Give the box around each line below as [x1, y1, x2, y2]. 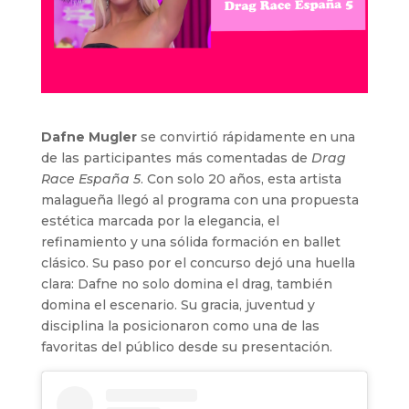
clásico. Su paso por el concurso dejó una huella [40, 254, 355, 271]
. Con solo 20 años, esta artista [140, 170, 341, 187]
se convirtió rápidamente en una [136, 128, 355, 145]
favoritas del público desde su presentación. [40, 338, 332, 355]
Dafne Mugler [40, 128, 137, 145]
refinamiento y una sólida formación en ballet [40, 233, 341, 250]
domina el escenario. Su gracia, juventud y [40, 296, 315, 313]
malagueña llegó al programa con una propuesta [40, 191, 359, 208]
